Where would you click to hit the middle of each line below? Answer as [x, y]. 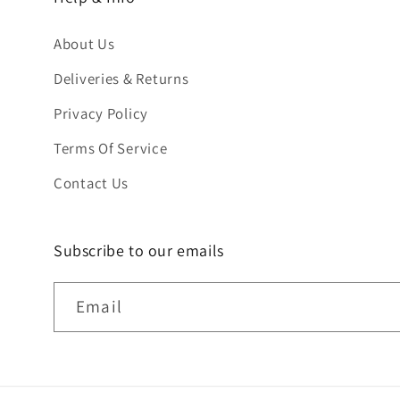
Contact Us [92, 183]
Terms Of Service [111, 149]
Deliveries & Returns [121, 79]
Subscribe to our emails [139, 251]
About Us [84, 44]
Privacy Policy [101, 114]
